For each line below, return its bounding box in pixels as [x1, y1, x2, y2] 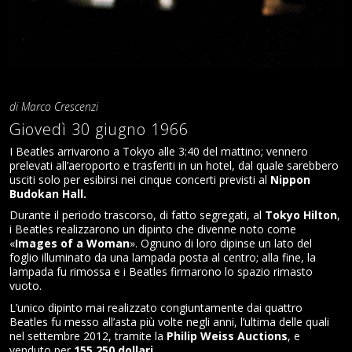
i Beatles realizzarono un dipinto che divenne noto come [9, 222, 296, 237]
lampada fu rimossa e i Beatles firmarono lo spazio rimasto [9, 264, 313, 280]
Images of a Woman [15, 236, 130, 251]
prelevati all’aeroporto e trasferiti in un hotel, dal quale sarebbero [9, 158, 339, 174]
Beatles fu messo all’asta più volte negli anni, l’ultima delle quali [9, 313, 329, 329]
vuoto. [9, 278, 42, 294]
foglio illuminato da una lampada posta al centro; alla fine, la [9, 250, 316, 266]
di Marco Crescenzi [9, 99, 98, 115]
